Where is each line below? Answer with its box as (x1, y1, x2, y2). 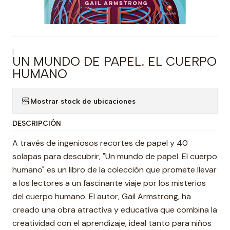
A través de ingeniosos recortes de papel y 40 (12, 138, 188, 148)
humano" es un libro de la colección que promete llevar (12, 164, 217, 175)
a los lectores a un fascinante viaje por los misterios (12, 178, 206, 188)
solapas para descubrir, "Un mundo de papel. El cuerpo (12, 151, 217, 162)
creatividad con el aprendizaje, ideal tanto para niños (12, 218, 212, 228)
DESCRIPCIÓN (12, 119, 61, 127)
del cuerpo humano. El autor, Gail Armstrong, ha (12, 191, 191, 202)
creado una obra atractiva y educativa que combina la (12, 204, 217, 215)
